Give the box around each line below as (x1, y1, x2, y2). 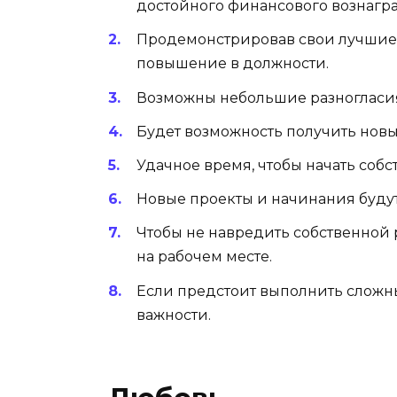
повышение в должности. (136, 55, 329, 73)
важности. (136, 306, 211, 323)
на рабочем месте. (136, 248, 272, 266)
